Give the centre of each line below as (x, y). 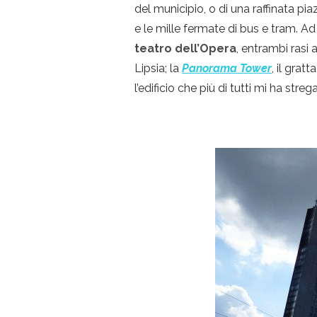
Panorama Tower (227, 68)
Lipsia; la (158, 68)
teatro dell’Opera (186, 48)
